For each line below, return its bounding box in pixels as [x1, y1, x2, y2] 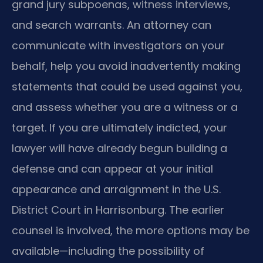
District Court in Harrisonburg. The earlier [12, 203, 224, 218]
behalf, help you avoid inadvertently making [12, 59, 241, 74]
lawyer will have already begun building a [12, 141, 227, 156]
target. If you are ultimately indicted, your [12, 120, 227, 136]
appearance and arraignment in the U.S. [12, 182, 221, 197]
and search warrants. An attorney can [12, 18, 211, 33]
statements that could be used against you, [12, 79, 242, 95]
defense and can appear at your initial [12, 161, 213, 177]
